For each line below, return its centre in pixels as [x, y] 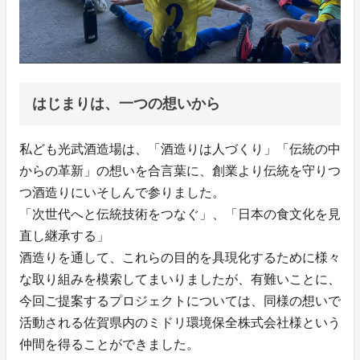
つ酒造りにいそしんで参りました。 [122, 193]
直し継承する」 [64, 236]
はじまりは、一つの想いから [126, 104]
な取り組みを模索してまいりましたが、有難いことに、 [180, 280]
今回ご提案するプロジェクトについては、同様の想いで [180, 301]
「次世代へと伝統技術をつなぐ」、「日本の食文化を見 [180, 215]
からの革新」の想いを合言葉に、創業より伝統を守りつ [180, 171]
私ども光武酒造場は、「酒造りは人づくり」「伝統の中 [180, 149]
